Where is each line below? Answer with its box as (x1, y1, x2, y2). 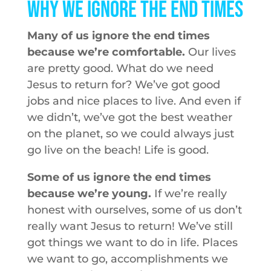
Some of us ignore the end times (27, 171, 211, 184)
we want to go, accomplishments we (27, 252, 228, 266)
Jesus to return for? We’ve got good (27, 78, 220, 91)
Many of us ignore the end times (27, 29, 210, 42)
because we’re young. (27, 187, 151, 200)
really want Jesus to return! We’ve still (27, 220, 233, 233)
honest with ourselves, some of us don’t (27, 203, 242, 217)
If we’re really (151, 187, 227, 200)
